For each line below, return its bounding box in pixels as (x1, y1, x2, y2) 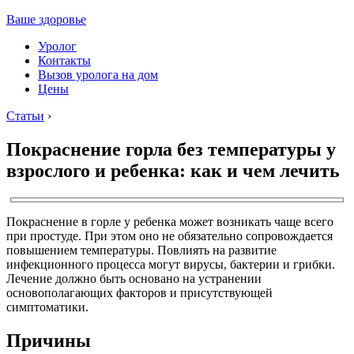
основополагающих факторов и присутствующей (6, 285, 273, 299)
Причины (6, 330, 91, 351)
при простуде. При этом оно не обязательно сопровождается (6, 228, 333, 243)
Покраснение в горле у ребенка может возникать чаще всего (6, 214, 333, 228)
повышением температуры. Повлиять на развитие (6, 243, 277, 257)
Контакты (38, 54, 91, 67)
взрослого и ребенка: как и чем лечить (6, 160, 340, 181)
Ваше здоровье (6, 13, 86, 26)
